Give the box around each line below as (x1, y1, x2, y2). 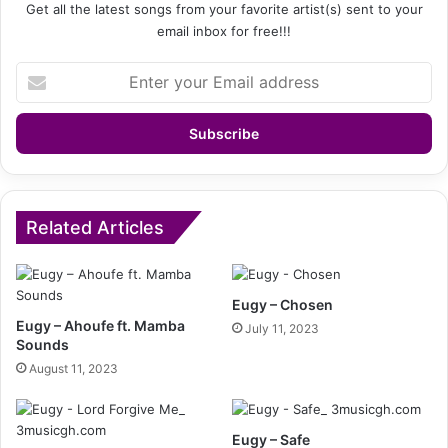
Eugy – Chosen (232, 296, 333, 314)
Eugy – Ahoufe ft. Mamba (16, 317, 185, 335)
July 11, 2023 (245, 321, 319, 337)
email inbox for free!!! (157, 23, 291, 40)
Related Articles (26, 217, 164, 239)
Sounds (16, 336, 69, 354)
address (15, 126, 65, 143)
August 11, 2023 (29, 361, 118, 377)
